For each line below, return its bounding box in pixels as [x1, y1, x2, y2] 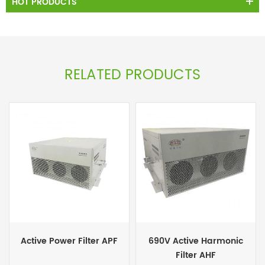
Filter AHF [176, 248, 216, 262]
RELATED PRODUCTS [64, 63, 201, 87]
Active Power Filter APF [21, 234, 118, 248]
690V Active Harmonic [148, 234, 243, 248]
